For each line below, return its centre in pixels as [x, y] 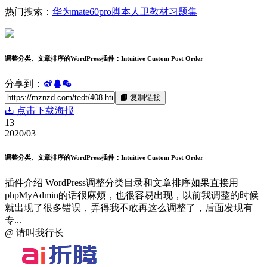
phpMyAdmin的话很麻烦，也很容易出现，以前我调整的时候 [132, 195]
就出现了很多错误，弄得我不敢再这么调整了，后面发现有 [129, 207]
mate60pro [91, 11]
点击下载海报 [44, 110]
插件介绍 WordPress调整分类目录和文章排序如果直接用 [122, 182]
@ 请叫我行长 [34, 232]
